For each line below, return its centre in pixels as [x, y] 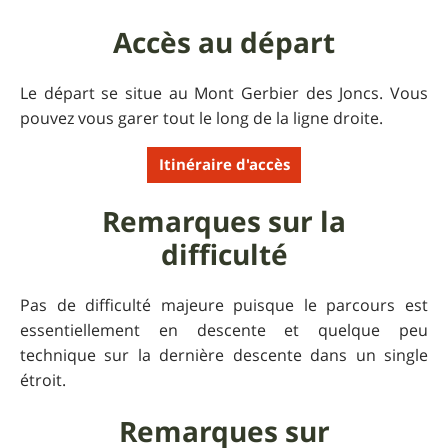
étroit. [43, 379]
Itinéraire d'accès [224, 165]
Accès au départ [224, 42]
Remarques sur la [224, 221]
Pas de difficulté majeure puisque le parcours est [224, 304]
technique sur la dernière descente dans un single [224, 354]
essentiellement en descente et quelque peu [224, 329]
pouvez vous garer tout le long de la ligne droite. [201, 117]
